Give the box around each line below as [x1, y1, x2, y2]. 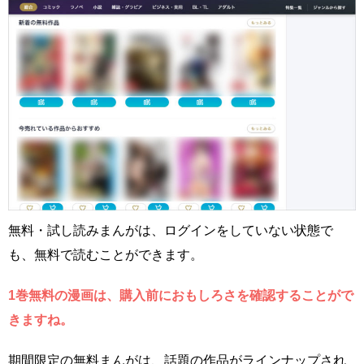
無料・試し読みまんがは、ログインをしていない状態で [8, 223, 333, 237]
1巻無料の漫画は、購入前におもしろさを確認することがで [8, 288, 353, 302]
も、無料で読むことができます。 [8, 247, 203, 262]
